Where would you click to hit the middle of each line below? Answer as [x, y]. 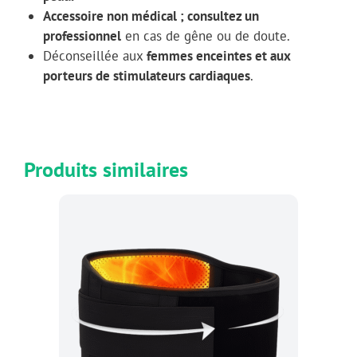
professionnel [82, 36]
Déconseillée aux [94, 56]
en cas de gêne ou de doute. [205, 36]
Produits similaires [106, 169]
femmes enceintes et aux [218, 56]
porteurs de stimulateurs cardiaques [146, 76]
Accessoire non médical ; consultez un [151, 16]
